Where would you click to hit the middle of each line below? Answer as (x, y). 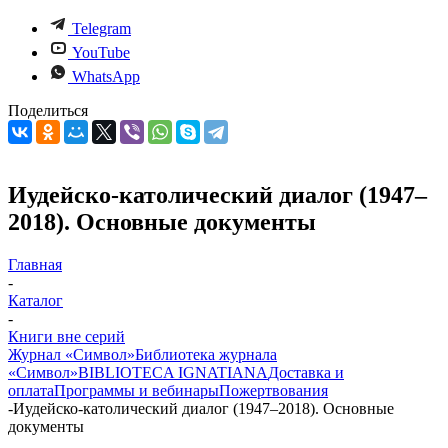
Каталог (35, 300)
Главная (35, 264)
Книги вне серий (66, 336)
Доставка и (306, 372)
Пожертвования (273, 390)
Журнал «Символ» (71, 354)
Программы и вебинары (136, 390)
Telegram (101, 28)
